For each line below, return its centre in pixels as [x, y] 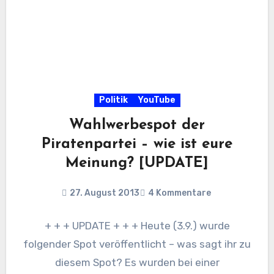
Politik [113, 100]
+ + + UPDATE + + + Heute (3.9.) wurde [137, 226]
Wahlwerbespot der [137, 126]
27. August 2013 [104, 193]
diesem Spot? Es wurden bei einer [137, 263]
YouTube [156, 100]
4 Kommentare [179, 193]
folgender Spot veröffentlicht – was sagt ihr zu [137, 244]
